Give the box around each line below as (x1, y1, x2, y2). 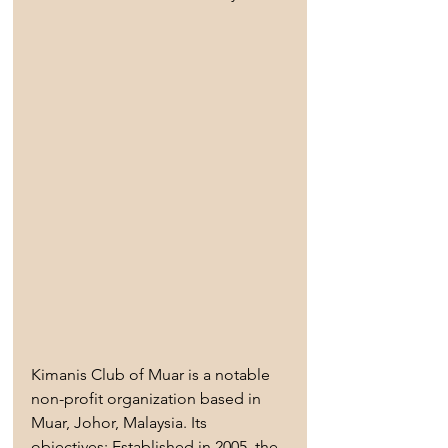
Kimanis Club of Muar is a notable (31, 364, 274, 384)
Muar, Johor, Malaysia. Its (31, 412, 211, 432)
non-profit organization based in (31, 388, 265, 408)
